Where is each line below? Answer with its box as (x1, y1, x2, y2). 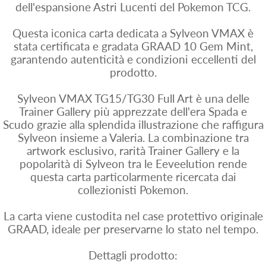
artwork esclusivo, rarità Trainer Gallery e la (27, 144, 239, 158)
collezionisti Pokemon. (78, 183, 188, 197)
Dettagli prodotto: (88, 248, 178, 262)
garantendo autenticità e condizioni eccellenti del (10, 52, 256, 66)
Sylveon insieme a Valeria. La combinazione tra (17, 131, 249, 145)
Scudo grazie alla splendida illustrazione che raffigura (2, 118, 264, 132)
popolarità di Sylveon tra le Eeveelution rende (19, 157, 247, 171)
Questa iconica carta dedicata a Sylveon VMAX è (12, 26, 254, 40)
